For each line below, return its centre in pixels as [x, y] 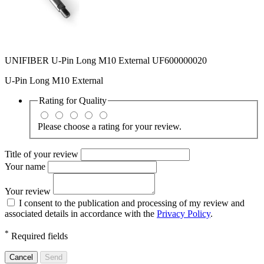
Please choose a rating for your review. [110, 126]
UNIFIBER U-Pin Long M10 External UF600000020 [106, 61]
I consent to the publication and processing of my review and [132, 203]
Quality [93, 101]
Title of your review [43, 154]
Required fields [38, 236]
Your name [26, 166]
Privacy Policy [184, 213]
